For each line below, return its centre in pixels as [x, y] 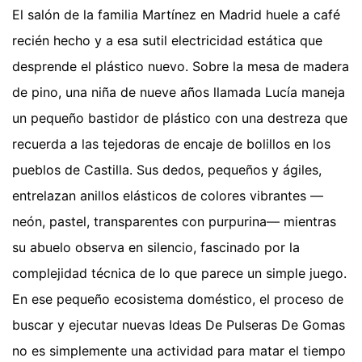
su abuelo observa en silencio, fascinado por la [156, 248]
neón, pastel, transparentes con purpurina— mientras [174, 222]
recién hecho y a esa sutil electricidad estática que [167, 41]
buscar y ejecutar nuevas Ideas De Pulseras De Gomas [179, 325]
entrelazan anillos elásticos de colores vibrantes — [168, 196]
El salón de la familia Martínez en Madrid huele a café [176, 15]
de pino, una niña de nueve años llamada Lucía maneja [179, 93]
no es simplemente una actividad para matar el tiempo [179, 351]
